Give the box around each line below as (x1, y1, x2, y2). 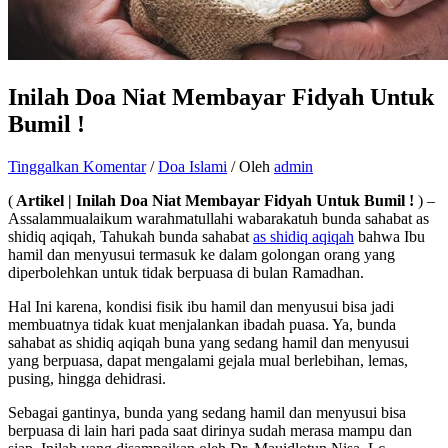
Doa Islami (158, 157, 227, 175)
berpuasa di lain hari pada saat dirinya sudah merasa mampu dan (8, 421, 412, 439)
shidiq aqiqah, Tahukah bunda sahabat (8, 227, 253, 245)
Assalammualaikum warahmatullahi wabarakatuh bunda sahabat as (8, 209, 429, 227)
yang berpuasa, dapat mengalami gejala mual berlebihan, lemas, (8, 351, 408, 369)
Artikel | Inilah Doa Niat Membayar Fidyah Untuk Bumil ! (13, 191, 414, 209)
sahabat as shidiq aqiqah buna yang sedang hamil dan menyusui (8, 333, 409, 351)
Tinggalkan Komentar (8, 157, 146, 175)
